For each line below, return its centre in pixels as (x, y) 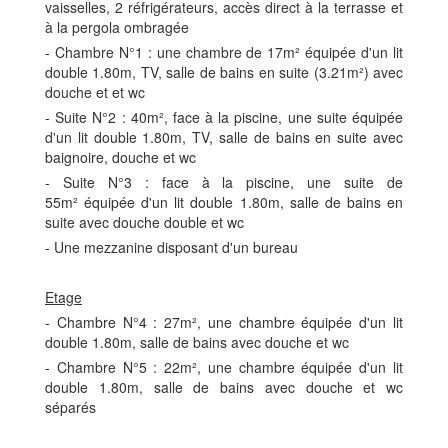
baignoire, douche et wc (120, 156)
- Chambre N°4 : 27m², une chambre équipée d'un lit (224, 321)
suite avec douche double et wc (146, 221)
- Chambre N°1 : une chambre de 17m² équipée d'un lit (224, 51)
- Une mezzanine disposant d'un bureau (171, 246)
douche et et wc (97, 91)
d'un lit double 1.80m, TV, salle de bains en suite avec (224, 136)
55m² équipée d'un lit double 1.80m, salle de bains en (224, 201)
